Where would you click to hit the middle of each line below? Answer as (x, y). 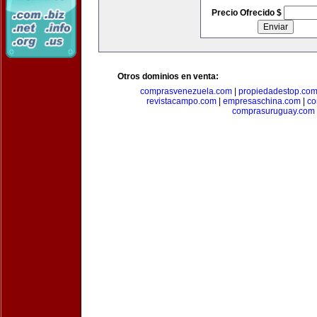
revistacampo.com (181, 101)
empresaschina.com (262, 101)
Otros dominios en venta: (168, 76)
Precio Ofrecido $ (247, 13)
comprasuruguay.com (273, 111)
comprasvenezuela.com (186, 91)
